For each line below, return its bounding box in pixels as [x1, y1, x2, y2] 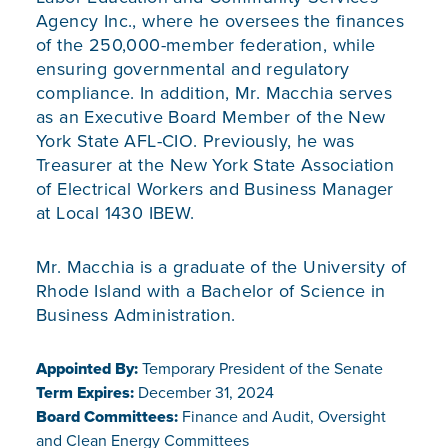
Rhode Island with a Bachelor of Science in [36, 278, 386, 305]
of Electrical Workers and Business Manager [36, 176, 394, 203]
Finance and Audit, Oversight [182, 405, 386, 429]
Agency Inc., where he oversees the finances [36, 8, 405, 35]
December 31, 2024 [138, 381, 274, 405]
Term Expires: [36, 381, 134, 405]
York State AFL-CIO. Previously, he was [36, 128, 355, 155]
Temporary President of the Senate [142, 357, 383, 381]
